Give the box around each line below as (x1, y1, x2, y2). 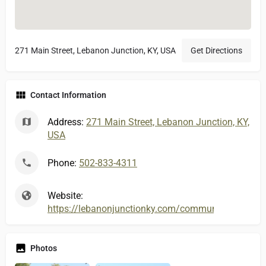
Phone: (47, 157, 79, 169)
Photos (30, 243, 57, 253)
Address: (47, 116, 86, 128)
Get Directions (191, 45, 242, 55)
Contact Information (30, 90, 106, 100)
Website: (47, 189, 83, 201)
